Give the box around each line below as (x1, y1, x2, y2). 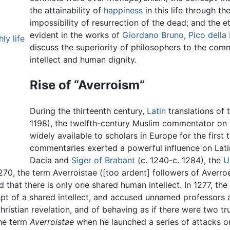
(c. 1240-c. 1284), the (135, 155, 224, 166)
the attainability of (30, 5, 104, 16)
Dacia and (30, 155, 72, 166)
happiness (104, 5, 143, 16)
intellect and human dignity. (30, 54, 137, 65)
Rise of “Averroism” (30, 78, 145, 93)
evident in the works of (30, 30, 123, 41)
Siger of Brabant (71, 155, 136, 166)
